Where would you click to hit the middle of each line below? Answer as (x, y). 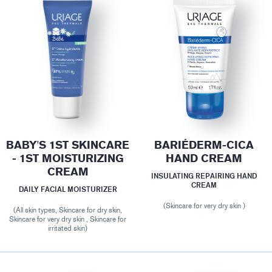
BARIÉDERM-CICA (204, 145)
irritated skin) (68, 229)
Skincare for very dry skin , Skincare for (68, 219)
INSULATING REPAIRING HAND (204, 176)
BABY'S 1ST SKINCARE (68, 145)
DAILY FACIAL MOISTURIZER (68, 189)
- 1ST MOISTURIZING (68, 159)
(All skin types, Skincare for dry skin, (68, 210)
